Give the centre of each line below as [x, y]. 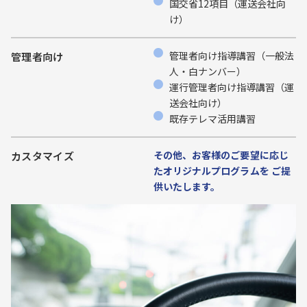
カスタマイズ [42, 156]
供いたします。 [187, 186]
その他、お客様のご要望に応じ [221, 155]
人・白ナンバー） [207, 71]
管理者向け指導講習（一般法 [232, 56]
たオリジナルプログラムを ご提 [222, 171]
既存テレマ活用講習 [212, 119]
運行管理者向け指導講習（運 [232, 87]
